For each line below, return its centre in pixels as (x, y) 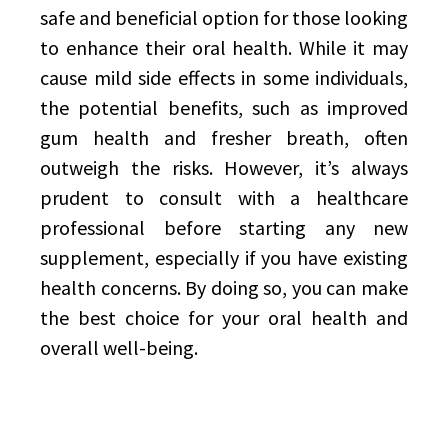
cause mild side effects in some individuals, (224, 77)
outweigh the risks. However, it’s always (224, 167)
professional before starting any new (224, 227)
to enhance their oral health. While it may (224, 47)
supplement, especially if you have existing (224, 257)
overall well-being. (119, 347)
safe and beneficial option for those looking (224, 17)
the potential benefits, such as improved (224, 107)
